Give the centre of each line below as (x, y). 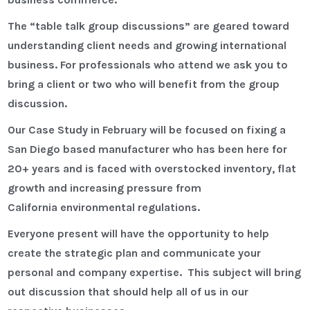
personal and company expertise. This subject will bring (155, 273)
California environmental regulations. (104, 208)
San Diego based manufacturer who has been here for (148, 149)
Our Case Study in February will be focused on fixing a (147, 130)
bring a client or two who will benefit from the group (144, 84)
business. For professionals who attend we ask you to (148, 65)
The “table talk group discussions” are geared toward (149, 26)
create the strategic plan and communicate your (135, 253)
